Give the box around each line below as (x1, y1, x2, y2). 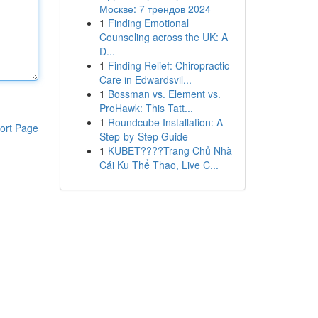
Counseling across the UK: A (99, 30, 228, 44)
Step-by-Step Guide (99, 129, 188, 143)
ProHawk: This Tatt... (99, 101, 193, 115)
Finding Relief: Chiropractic (107, 58, 229, 72)
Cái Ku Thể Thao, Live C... (99, 158, 219, 172)
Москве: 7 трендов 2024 (99, 1, 211, 16)
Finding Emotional (107, 16, 189, 30)
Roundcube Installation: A (107, 115, 223, 129)
